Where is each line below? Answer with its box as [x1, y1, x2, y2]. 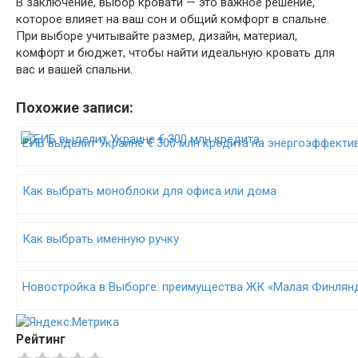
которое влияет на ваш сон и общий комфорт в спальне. [16, 12, 329, 26]
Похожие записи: [16, 99, 133, 116]
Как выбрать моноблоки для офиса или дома [22, 184, 276, 198]
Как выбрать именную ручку [22, 232, 179, 246]
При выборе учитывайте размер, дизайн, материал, [16, 29, 297, 43]
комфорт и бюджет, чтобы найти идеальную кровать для [16, 46, 335, 60]
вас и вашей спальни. [16, 62, 133, 77]
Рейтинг [16, 332, 66, 347]
